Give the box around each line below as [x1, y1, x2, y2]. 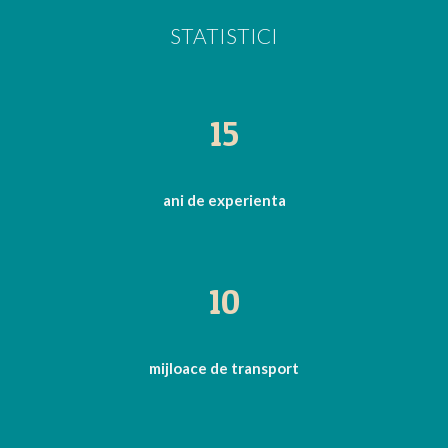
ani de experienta [162, 191, 286, 209]
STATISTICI [170, 23, 278, 48]
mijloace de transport [149, 359, 299, 377]
